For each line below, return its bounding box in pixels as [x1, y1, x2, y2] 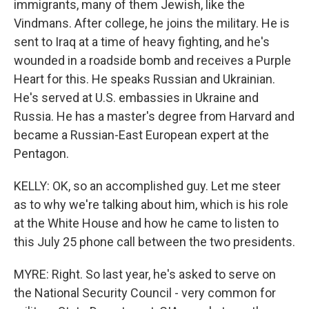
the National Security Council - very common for [14, 286, 276, 300]
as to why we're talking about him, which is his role [14, 197, 288, 212]
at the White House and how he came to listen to [14, 216, 279, 230]
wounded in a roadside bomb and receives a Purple [14, 53, 291, 68]
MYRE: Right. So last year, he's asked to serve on [14, 267, 276, 281]
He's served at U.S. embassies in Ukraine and [14, 90, 259, 105]
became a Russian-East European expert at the [14, 128, 269, 142]
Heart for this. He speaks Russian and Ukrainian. [14, 72, 275, 86]
